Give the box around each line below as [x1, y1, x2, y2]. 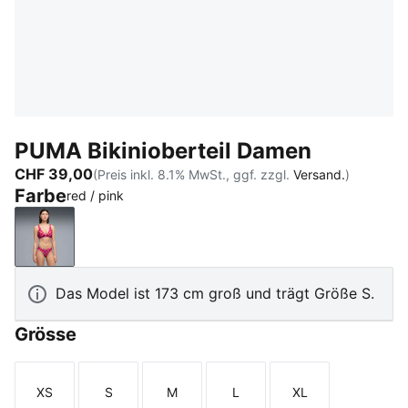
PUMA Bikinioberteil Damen [15, 138, 311, 164]
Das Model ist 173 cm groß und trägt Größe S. [56, 284, 374, 302]
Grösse [15, 323, 76, 345]
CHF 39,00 [15, 165, 93, 183]
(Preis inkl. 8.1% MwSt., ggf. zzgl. [93, 166, 293, 182]
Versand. [293, 166, 345, 182]
